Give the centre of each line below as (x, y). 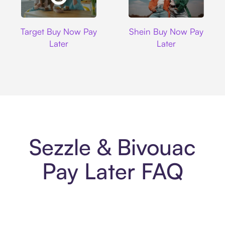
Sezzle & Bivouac (113, 147)
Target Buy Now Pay (59, 31)
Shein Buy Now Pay (166, 31)
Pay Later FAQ (113, 171)
